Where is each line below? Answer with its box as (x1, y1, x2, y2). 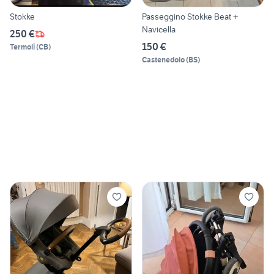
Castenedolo (142, 55, 185, 65)
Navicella (142, 24, 176, 35)
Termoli (10, 42, 35, 52)
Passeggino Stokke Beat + (142, 11, 238, 23)
